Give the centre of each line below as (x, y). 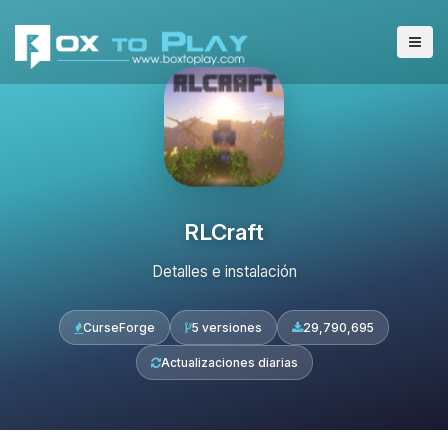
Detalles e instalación (224, 271)
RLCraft (224, 231)
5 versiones (227, 327)
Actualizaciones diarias (229, 362)
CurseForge (119, 327)
